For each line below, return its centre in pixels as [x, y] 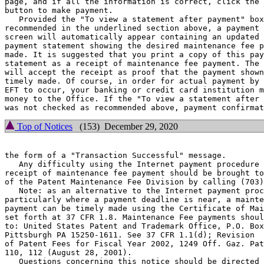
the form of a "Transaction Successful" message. [115, 155]
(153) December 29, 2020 [125, 126]
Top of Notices [44, 126]
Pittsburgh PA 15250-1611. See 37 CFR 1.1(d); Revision [130, 235]
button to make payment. [59, 10]
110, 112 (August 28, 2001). [68, 253]
